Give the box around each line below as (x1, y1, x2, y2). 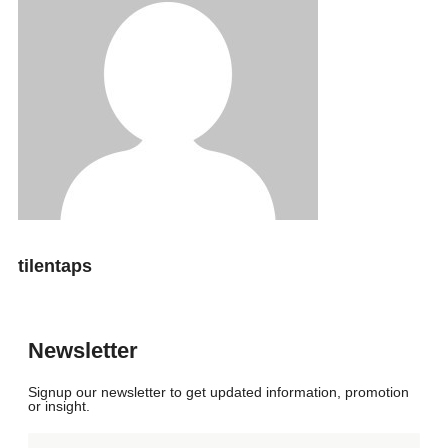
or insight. (28, 398, 90, 415)
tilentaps (18, 256, 92, 277)
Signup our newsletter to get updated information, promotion (28, 384, 409, 401)
